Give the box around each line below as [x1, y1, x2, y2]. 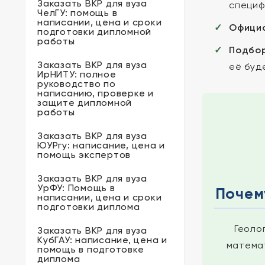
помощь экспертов [37, 149, 131, 160]
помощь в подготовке [37, 244, 144, 255]
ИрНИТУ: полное [37, 69, 117, 80]
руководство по [37, 78, 116, 89]
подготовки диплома [37, 201, 140, 212]
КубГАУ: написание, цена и [37, 234, 167, 245]
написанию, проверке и [37, 88, 154, 99]
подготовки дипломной [37, 26, 151, 37]
